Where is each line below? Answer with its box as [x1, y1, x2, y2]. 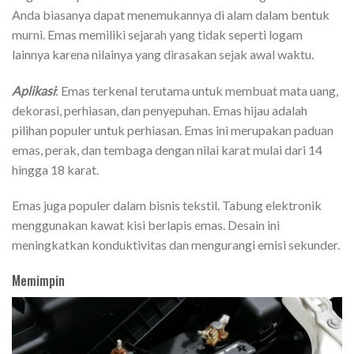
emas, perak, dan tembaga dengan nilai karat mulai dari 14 [12, 141, 322, 157]
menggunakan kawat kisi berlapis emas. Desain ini [12, 217, 280, 233]
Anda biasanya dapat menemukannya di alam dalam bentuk [12, 6, 330, 22]
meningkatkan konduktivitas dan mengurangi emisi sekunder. [12, 237, 340, 253]
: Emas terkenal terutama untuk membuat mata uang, [55, 82, 338, 98]
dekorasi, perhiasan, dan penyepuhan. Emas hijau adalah [12, 102, 307, 118]
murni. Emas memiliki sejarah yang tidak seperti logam [12, 26, 303, 42]
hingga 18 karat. [12, 161, 99, 177]
